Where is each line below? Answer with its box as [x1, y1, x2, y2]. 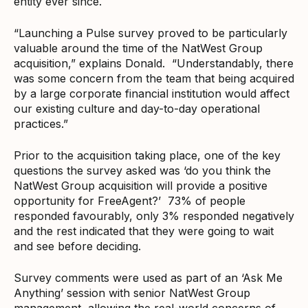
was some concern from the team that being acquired [14, 71, 294, 85]
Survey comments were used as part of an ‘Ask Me [14, 270, 283, 285]
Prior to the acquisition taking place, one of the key [14, 148, 280, 162]
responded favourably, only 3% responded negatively [14, 208, 294, 223]
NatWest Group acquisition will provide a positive [14, 178, 267, 192]
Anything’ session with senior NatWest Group [14, 285, 250, 300]
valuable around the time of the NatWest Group [14, 41, 263, 55]
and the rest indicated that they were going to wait [14, 223, 274, 238]
